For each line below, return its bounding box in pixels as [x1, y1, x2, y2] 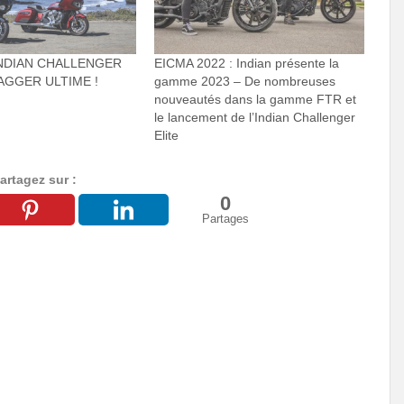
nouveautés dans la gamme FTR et [154, 91, 357, 106]
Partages [201, 211, 249, 225]
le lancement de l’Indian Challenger [154, 109, 356, 124]
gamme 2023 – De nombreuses [154, 73, 336, 88]
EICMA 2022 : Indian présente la [154, 55, 340, 70]
